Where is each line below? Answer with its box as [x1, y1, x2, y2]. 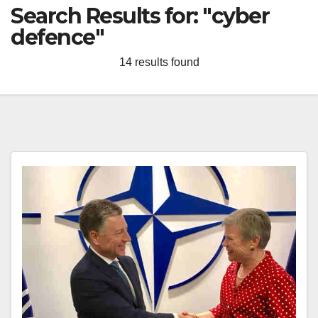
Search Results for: [11, 3, 202, 29]
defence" [11, 24, 104, 50]
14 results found [119, 56, 199, 68]
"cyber [202, 3, 269, 29]
